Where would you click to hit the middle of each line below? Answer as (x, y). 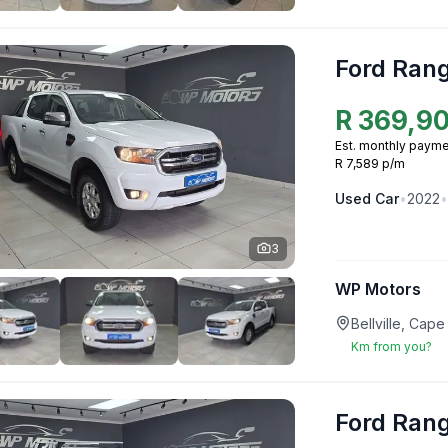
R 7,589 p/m (370, 163)
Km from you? (391, 347)
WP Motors (378, 288)
